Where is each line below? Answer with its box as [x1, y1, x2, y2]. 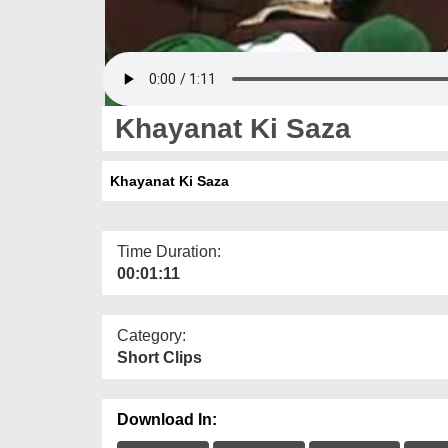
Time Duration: [117, 242, 221, 260]
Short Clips [117, 348, 202, 366]
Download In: [117, 410, 217, 428]
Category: [117, 326, 186, 344]
